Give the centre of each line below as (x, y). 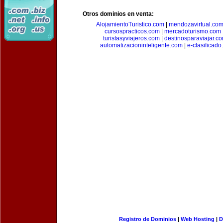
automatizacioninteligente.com (141, 45)
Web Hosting (197, 219)
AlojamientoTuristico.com (130, 24)
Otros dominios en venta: (118, 14)
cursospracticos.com (132, 31)
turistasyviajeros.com (131, 38)
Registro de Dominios (147, 219)
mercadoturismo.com (192, 31)
